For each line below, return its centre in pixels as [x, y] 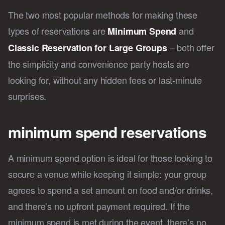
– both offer [192, 47]
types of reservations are [58, 31]
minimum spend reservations [107, 132]
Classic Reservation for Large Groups [89, 48]
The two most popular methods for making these [103, 15]
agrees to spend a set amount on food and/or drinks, [111, 190]
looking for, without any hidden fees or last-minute [105, 80]
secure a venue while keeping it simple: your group [107, 174]
